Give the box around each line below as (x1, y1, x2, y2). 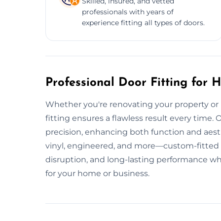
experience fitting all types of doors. (82, 18, 205, 27)
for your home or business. (45, 168, 149, 178)
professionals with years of (82, 7, 174, 16)
